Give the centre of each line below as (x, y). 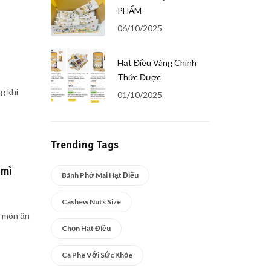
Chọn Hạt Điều (86, 228)
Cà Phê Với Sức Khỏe (97, 255)
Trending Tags (84, 145)
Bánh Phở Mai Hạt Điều (100, 175)
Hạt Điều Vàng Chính (157, 62)
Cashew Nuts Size (91, 202)
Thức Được (139, 77)
